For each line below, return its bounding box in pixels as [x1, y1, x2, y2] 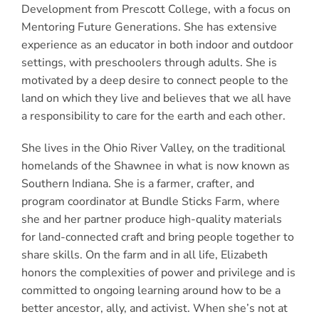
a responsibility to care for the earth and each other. [21, 108, 286, 124]
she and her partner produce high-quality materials [21, 211, 282, 227]
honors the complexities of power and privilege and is [21, 264, 296, 281]
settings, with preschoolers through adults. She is [21, 54, 277, 70]
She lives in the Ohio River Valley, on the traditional [21, 140, 286, 156]
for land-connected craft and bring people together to [21, 229, 294, 245]
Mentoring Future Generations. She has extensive [21, 19, 277, 35]
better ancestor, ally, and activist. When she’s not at [21, 300, 288, 316]
